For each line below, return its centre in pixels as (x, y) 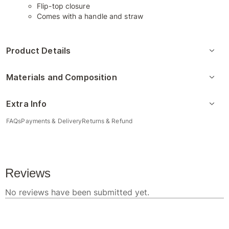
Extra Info (27, 104)
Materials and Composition (62, 77)
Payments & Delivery (52, 121)
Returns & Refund (107, 121)
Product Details (39, 51)
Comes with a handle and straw (90, 16)
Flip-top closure (63, 6)
